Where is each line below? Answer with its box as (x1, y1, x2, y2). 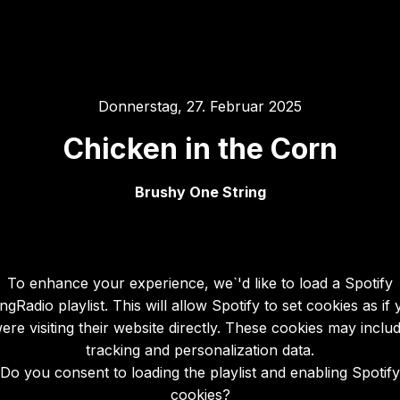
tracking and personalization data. (86, 340, 314, 359)
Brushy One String (134, 183, 266, 201)
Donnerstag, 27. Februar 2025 (98, 97, 302, 115)
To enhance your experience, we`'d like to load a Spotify (7, 273, 393, 292)
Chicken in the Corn (62, 131, 337, 166)
